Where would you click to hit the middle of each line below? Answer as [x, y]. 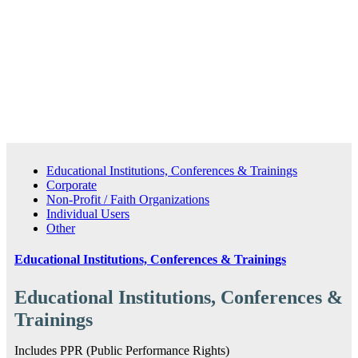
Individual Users [88, 213]
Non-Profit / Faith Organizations [128, 199]
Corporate [72, 185]
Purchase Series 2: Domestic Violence [121, 66]
